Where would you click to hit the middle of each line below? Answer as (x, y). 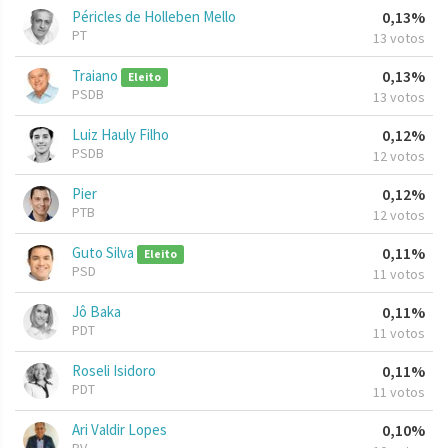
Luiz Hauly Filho (120, 135)
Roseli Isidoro (114, 371)
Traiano (96, 76)
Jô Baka (96, 312)
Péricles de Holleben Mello (154, 17)
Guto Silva (104, 253)
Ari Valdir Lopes (119, 430)
